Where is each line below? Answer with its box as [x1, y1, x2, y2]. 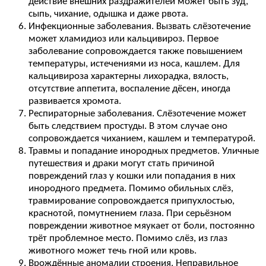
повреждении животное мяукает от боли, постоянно [28, 221, 255, 232]
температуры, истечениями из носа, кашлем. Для [28, 59, 240, 69]
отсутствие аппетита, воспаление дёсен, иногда [28, 84, 230, 94]
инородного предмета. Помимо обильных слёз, [28, 183, 233, 194]
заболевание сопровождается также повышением [28, 46, 243, 57]
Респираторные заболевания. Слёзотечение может [28, 109, 246, 119]
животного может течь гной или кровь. [28, 246, 197, 256]
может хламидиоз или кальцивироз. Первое [28, 34, 218, 45]
